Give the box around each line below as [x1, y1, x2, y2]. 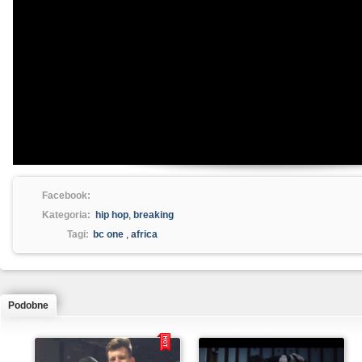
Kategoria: [42, 209, 90, 221]
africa [131, 229, 158, 240]
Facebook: [42, 190, 90, 201]
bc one [93, 229, 124, 240]
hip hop [95, 209, 128, 221]
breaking [133, 209, 174, 221]
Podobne [8, 300, 48, 312]
